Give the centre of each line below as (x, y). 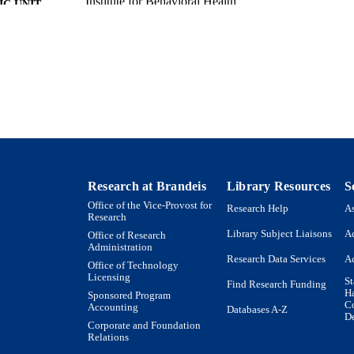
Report (102, 32)
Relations (108, 337)
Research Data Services (276, 260)
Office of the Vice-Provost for (150, 205)
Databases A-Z (257, 310)
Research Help (258, 209)
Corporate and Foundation (144, 325)
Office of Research (127, 235)
